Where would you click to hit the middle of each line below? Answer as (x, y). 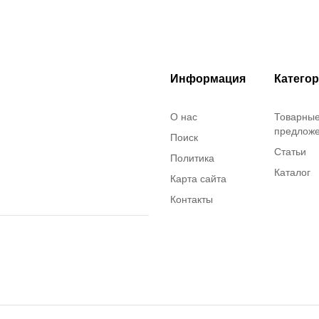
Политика (192, 158)
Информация (208, 79)
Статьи (290, 152)
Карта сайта (198, 179)
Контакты (192, 200)
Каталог (292, 173)
